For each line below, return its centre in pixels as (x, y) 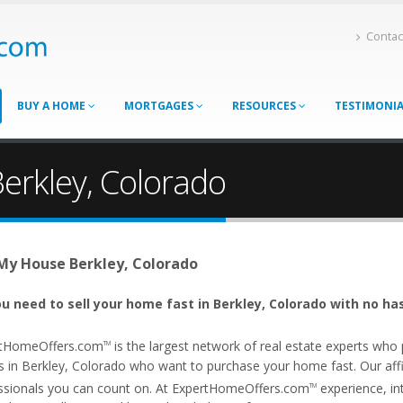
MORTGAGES (160, 106)
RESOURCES (265, 106)
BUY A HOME (53, 106)
